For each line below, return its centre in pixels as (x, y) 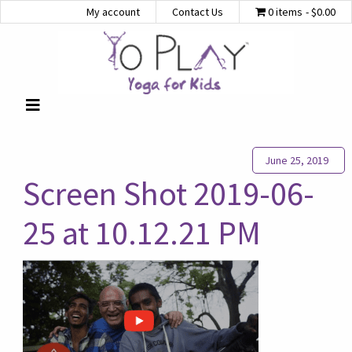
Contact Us (197, 12)
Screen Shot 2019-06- (168, 193)
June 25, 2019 (297, 160)
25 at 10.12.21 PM (141, 233)
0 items (285, 12)
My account (113, 12)
